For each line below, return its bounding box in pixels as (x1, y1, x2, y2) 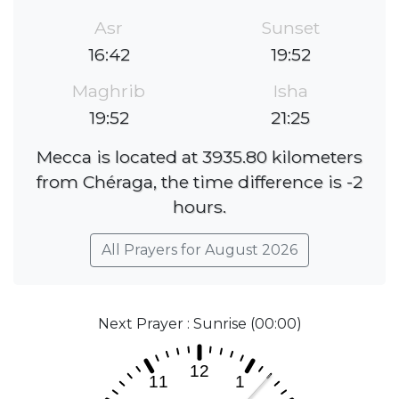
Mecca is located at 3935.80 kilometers (37, 146, 362, 168)
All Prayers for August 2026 (102, 241, 297, 259)
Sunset (261, 17, 320, 39)
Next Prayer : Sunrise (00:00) (97, 315, 302, 333)
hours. (173, 196, 226, 218)
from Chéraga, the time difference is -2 (37, 171, 362, 193)
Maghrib (72, 80, 145, 102)
